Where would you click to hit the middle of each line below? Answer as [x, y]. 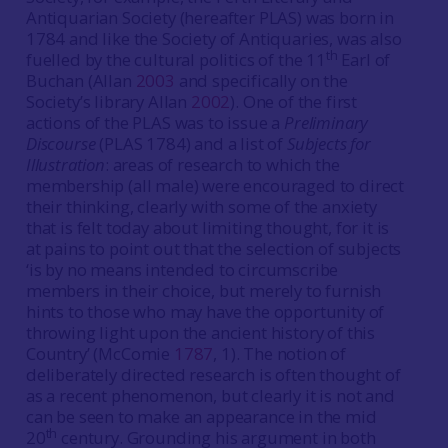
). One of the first [294, 101]
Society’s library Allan [108, 101]
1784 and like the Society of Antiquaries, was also [213, 38]
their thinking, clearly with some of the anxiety [201, 206]
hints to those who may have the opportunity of [205, 311]
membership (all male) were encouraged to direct [215, 185]
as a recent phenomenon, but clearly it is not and [210, 395]
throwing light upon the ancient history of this [200, 332]
